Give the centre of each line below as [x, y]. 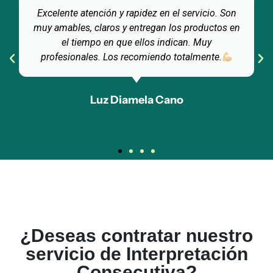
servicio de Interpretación [136, 254]
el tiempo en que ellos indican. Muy [137, 43]
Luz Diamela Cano [136, 100]
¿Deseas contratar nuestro [136, 236]
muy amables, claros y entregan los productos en [136, 28]
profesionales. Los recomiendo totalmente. [131, 57]
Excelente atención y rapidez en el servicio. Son [136, 13]
